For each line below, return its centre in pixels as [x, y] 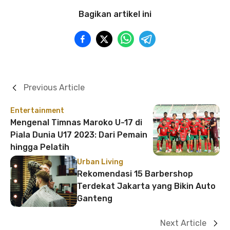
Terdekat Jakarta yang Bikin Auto [146, 186]
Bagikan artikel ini [115, 14]
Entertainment [37, 111]
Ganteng [95, 199]
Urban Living [100, 162]
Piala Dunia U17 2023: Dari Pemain [79, 135]
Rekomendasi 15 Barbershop [135, 174]
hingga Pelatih [40, 147]
